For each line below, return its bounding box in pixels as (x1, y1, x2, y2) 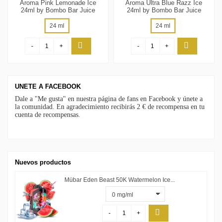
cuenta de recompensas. (14, 111, 80, 119)
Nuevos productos (14, 158, 71, 166)
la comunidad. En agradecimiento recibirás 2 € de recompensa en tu (14, 103, 205, 111)
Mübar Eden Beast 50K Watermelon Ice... (64, 176, 175, 183)
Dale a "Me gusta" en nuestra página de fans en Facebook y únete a (14, 95, 203, 103)
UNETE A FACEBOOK (14, 82, 81, 90)
